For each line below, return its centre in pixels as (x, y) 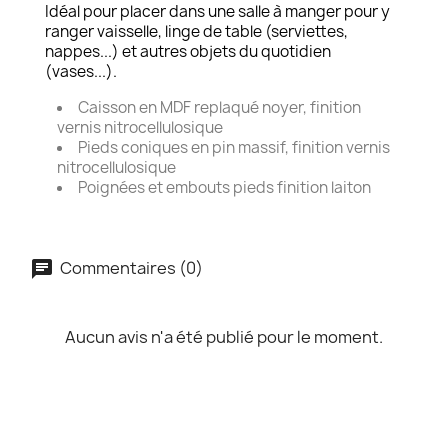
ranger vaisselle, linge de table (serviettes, (196, 31)
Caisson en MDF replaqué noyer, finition (219, 107)
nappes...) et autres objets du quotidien (188, 51)
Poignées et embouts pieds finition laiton (224, 187)
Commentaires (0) (130, 267)
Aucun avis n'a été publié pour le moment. (224, 337)
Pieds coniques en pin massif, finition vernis (234, 147)
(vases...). (81, 71)
